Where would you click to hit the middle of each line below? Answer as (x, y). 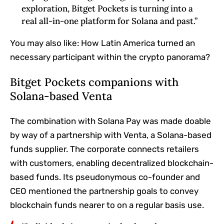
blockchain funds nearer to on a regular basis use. (107, 205)
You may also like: (45, 43)
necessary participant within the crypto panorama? (110, 57)
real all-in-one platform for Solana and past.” (109, 21)
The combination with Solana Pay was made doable (110, 121)
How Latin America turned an (138, 43)
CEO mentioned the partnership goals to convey (104, 191)
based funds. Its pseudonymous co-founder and (105, 177)
